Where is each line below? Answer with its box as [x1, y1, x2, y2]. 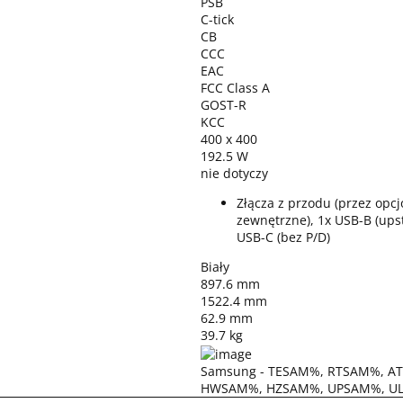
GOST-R [201, 96, 246, 113]
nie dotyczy [201, 165, 268, 182]
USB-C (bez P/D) [237, 228, 330, 246]
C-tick [201, 11, 234, 28]
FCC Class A [201, 79, 270, 96]
